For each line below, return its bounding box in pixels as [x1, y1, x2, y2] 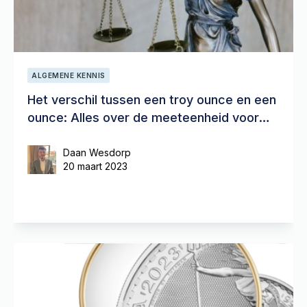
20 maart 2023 [63, 160, 127, 172]
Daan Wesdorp [63, 147, 131, 158]
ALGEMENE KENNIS [32, 71, 106, 79]
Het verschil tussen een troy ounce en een [27, 93, 276, 107]
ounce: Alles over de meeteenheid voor [27, 110, 259, 125]
